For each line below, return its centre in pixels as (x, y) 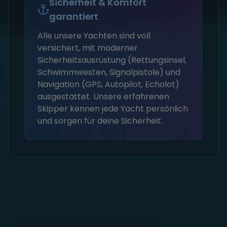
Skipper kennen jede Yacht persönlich (113, 109)
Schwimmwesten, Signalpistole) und (109, 72)
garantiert (73, 16)
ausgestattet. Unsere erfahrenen (103, 97)
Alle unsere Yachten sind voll (94, 36)
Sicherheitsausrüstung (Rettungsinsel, (112, 60)
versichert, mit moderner (88, 48)
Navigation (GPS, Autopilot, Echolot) (108, 84)
